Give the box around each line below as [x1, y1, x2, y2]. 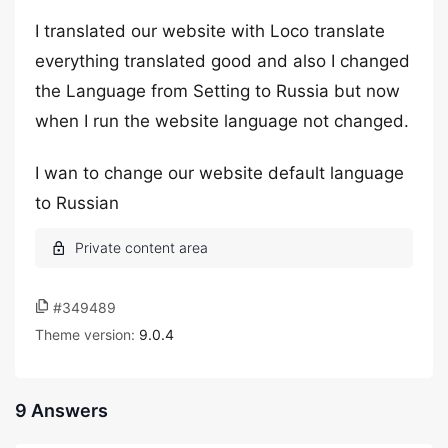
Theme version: [35, 326, 139, 343]
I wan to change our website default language [35, 163, 404, 183]
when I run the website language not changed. [35, 111, 409, 131]
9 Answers [15, 400, 108, 421]
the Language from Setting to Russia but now [35, 81, 400, 101]
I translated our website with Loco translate [35, 21, 385, 41]
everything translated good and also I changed [35, 51, 410, 71]
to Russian [35, 193, 119, 213]
